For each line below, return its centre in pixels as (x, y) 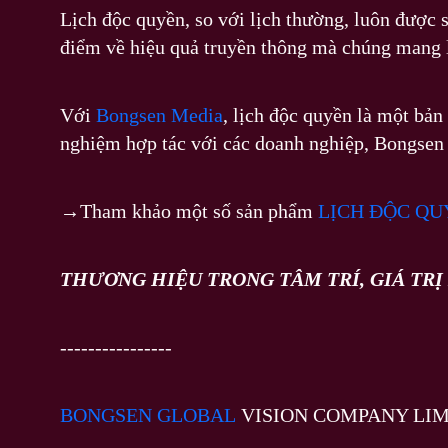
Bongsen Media (159, 114)
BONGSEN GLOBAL (148, 414)
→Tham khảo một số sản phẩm (189, 210)
